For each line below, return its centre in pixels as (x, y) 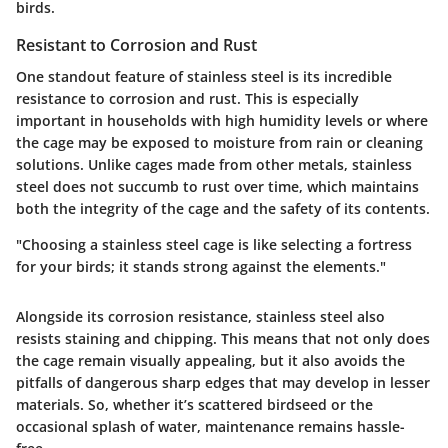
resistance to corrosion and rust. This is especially (187, 99)
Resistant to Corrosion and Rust (136, 45)
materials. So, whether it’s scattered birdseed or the (194, 405)
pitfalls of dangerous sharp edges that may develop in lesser (223, 383)
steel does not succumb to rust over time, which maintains (217, 187)
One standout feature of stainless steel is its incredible (204, 77)
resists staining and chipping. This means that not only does (223, 339)
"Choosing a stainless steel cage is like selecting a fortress (214, 245)
